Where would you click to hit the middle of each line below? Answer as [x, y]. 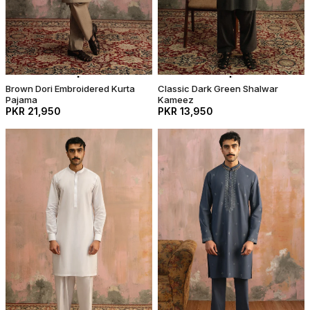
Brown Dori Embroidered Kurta [70, 88]
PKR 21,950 [33, 111]
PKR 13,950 [185, 111]
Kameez [176, 99]
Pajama [21, 99]
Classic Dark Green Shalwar [218, 88]
